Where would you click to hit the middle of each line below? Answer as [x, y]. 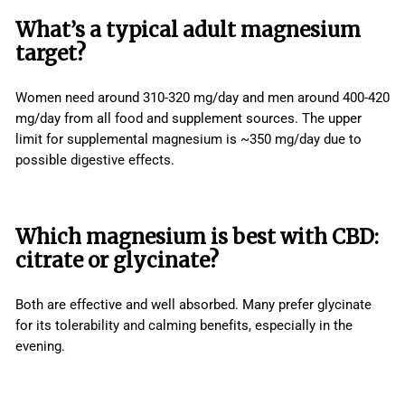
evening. [40, 347]
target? [51, 54]
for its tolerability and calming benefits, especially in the [184, 326]
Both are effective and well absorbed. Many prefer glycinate [193, 305]
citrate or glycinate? [117, 261]
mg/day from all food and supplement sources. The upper [188, 119]
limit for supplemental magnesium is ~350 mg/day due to [188, 140]
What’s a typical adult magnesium [188, 30]
